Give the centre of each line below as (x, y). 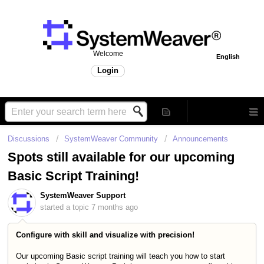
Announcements (200, 139)
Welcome (108, 54)
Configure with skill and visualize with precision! (105, 235)
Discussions (29, 139)
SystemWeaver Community (111, 139)
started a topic (66, 207)
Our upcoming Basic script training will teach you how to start (121, 256)
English (228, 57)
